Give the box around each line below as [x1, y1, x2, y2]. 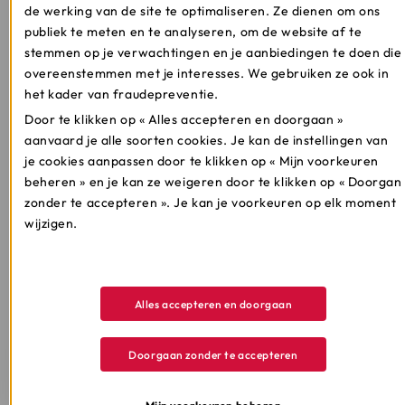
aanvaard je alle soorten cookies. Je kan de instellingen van [24, 132, 389, 148]
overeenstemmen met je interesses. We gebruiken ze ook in [24, 65, 390, 81]
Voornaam [41, 48, 106, 64]
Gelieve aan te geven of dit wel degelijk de [60, 202, 321, 218]
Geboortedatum [41, 100, 140, 117]
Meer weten [271, 283, 346, 299]
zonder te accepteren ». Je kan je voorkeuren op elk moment [24, 194, 397, 211]
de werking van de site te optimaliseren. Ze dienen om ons [24, 3, 381, 19]
